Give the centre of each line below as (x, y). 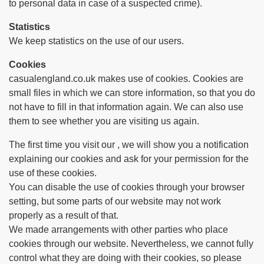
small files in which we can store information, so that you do (132, 93)
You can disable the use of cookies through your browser (127, 187)
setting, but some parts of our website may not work (115, 201)
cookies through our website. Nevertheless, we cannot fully (131, 244)
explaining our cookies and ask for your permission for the (129, 159)
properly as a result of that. (64, 215)
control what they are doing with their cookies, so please (125, 258)
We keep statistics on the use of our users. (96, 41)
